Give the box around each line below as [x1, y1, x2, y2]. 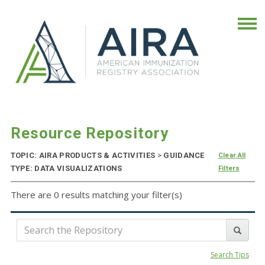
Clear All [218, 151, 246, 160]
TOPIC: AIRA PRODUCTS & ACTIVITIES [10, 151, 157, 160]
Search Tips [210, 250, 249, 260]
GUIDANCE [161, 151, 205, 160]
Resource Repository [10, 124, 169, 143]
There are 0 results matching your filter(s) [10, 189, 182, 201]
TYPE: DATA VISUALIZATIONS [10, 164, 122, 173]
